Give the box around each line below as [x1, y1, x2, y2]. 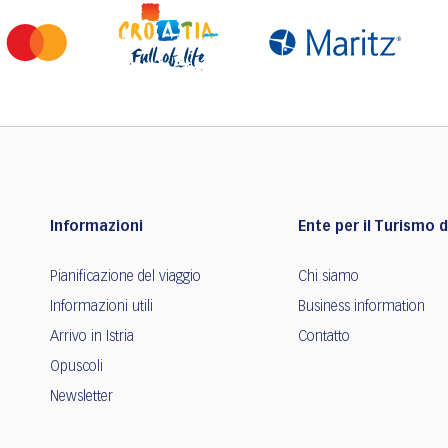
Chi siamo [298, 270, 359, 285]
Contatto [298, 330, 350, 345]
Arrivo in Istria [50, 330, 134, 345]
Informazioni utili [50, 300, 153, 315]
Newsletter [50, 390, 113, 405]
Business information [298, 300, 425, 315]
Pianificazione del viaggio [50, 270, 201, 285]
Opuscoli [50, 360, 103, 375]
